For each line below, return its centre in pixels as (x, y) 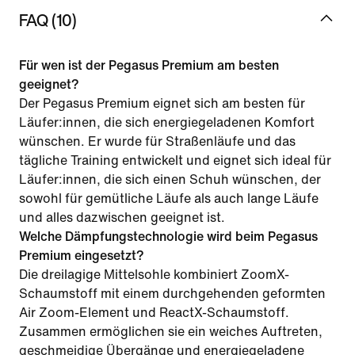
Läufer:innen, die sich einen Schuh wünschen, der (170, 179)
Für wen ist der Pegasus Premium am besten (149, 65)
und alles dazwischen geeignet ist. (122, 217)
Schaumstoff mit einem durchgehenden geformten (172, 293)
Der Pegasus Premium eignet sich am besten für (162, 103)
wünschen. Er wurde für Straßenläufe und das (157, 141)
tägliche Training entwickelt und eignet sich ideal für (175, 160)
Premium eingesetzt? (82, 255)
